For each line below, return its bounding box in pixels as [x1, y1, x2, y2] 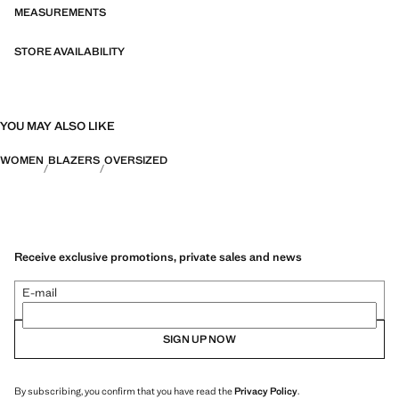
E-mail [22, 284, 57, 300]
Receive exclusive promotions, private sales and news [14, 248, 302, 265]
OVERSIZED [104, 153, 167, 167]
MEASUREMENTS [14, 5, 106, 20]
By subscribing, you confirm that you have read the [14, 384, 234, 397]
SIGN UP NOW [163, 331, 236, 346]
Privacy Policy [234, 384, 297, 397]
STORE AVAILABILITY [14, 45, 125, 59]
